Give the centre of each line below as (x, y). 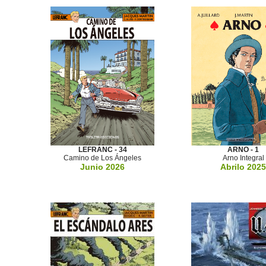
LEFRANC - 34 (102, 150)
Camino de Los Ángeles (102, 158)
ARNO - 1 (243, 150)
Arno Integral (243, 158)
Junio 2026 (102, 167)
